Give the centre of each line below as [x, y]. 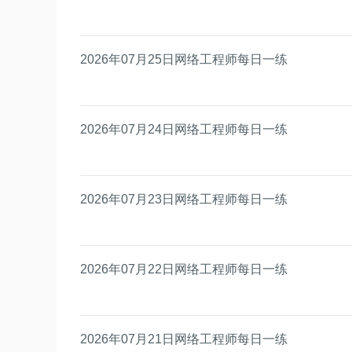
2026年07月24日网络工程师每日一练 [184, 129]
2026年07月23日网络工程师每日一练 [184, 199]
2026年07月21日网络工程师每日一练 [184, 339]
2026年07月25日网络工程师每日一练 [184, 59]
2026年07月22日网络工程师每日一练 [184, 269]
